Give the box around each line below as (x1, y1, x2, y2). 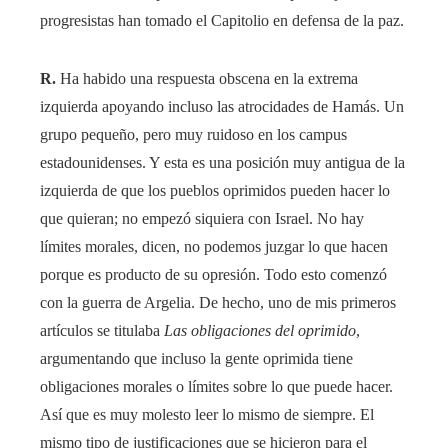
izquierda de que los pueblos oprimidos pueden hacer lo (40, 182, 390, 200)
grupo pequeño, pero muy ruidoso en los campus (40, 126, 347, 144)
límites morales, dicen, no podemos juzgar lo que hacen (40, 238, 388, 256)
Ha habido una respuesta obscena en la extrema (56, 70, 358, 88)
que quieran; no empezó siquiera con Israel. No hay (40, 210, 364, 228)
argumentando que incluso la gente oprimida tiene (40, 350, 353, 368)
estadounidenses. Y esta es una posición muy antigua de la (40, 154, 405, 172)
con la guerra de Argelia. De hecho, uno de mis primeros (40, 294, 396, 312)
